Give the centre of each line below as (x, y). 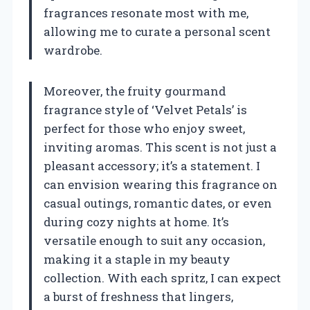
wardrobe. (73, 50)
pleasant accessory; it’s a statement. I (152, 165)
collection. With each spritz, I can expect (162, 277)
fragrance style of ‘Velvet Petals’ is (145, 109)
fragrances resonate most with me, (146, 12)
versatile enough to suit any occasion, (154, 240)
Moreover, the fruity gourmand (135, 91)
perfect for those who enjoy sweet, (144, 128)
